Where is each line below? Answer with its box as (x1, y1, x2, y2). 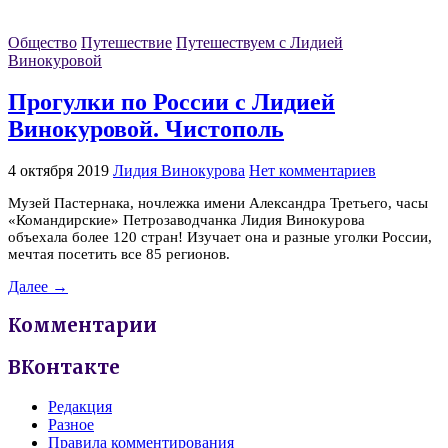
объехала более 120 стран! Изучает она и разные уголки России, (8, 228, 432, 245)
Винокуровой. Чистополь (8, 115, 284, 142)
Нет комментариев (249, 161, 376, 179)
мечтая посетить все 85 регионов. (8, 245, 234, 262)
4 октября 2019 (8, 161, 109, 179)
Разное (48, 415, 94, 433)
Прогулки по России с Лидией (8, 88, 335, 115)
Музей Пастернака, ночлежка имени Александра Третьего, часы (8, 194, 428, 211)
